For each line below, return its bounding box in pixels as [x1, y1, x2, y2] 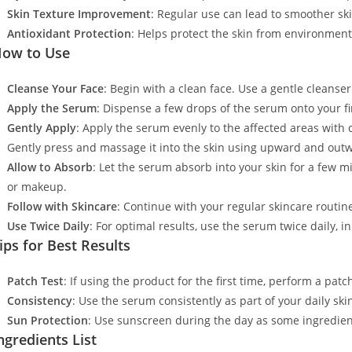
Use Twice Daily [6, 218, 90, 234]
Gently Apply [6, 120, 76, 136]
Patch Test [6, 273, 64, 289]
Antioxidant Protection [6, 26, 131, 42]
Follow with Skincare [6, 199, 117, 214]
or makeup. [6, 179, 67, 195]
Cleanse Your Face [6, 81, 104, 97]
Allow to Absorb [6, 159, 93, 175]
